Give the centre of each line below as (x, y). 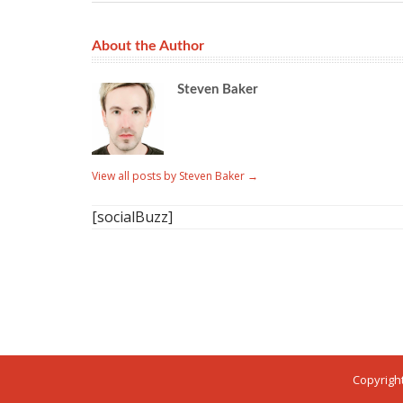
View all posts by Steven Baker (170, 176)
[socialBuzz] (132, 217)
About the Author (148, 46)
